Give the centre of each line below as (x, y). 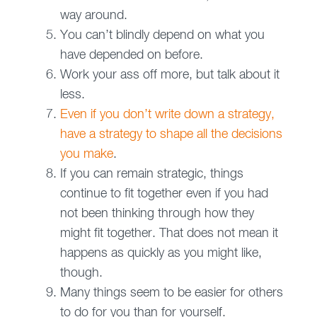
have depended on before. (131, 56)
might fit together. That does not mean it (169, 234)
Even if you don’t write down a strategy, (167, 115)
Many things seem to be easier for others (171, 293)
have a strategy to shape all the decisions (171, 135)
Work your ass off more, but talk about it (169, 75)
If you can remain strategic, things (151, 174)
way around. (93, 16)
